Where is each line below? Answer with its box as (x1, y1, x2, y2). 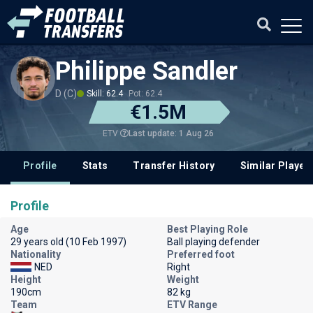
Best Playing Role (167, 224, 248, 235)
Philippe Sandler (55, 57, 238, 86)
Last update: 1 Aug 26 (128, 128, 214, 138)
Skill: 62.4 (87, 89, 123, 99)
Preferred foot (167, 249, 235, 260)
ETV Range (167, 299, 217, 310)
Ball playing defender (167, 236, 260, 247)
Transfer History (133, 160, 215, 171)
